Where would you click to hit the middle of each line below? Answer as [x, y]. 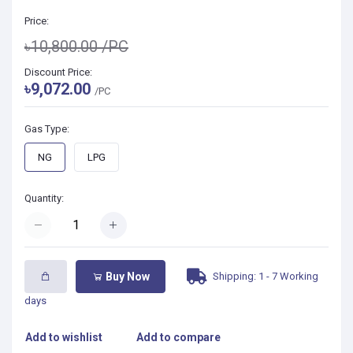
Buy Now [126, 276]
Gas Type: [47, 128]
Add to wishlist [64, 338]
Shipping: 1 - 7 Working [264, 276]
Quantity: [44, 198]
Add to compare [179, 338]
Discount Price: [58, 72]
